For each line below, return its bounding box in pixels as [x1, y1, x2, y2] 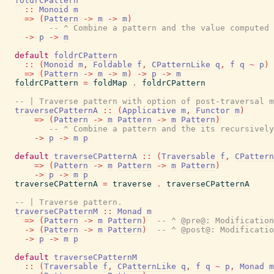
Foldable [93, 60, 132, 69]
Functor [196, 106, 230, 115]
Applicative [122, 106, 176, 115]
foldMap [93, 78, 127, 87]
